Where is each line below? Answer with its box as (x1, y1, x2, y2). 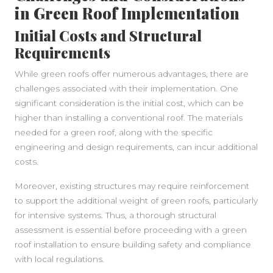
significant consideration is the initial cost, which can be (15, 98, 244, 108)
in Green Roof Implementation (15, 3, 239, 23)
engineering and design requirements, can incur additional (15, 142, 258, 152)
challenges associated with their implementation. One (15, 83, 238, 93)
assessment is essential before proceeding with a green (15, 225, 247, 235)
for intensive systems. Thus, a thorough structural (15, 210, 216, 220)
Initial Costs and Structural (15, 26, 202, 45)
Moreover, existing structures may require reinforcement (15, 181, 249, 191)
